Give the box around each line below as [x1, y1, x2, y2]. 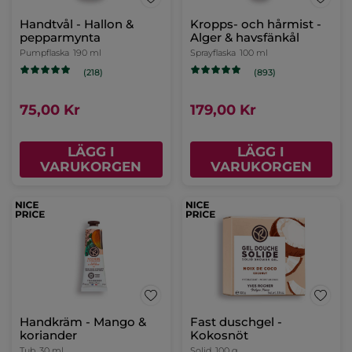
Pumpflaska [20, 47, 69, 59]
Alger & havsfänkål [189, 30, 299, 46]
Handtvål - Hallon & [20, 16, 134, 32]
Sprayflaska [189, 47, 236, 59]
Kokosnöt [189, 328, 248, 343]
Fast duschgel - [189, 314, 282, 330]
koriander [20, 328, 77, 343]
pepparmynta [20, 30, 101, 46]
